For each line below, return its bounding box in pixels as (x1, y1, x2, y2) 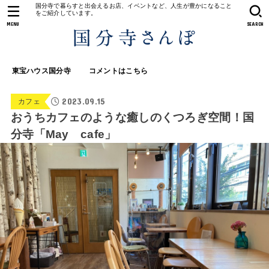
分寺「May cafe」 (10, 128, 116, 141)
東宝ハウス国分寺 (11, 67, 71, 75)
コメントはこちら (88, 67, 148, 75)
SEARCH (246, 20, 265, 27)
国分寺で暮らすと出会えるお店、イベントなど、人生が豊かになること (35, 2, 232, 9)
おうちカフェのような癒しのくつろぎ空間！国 (10, 111, 255, 124)
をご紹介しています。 (35, 10, 97, 16)
